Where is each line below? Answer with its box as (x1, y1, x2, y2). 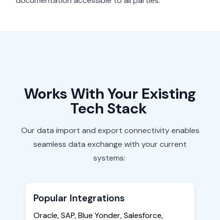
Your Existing (104, 84, 196, 104)
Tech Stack (70, 99, 147, 118)
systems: (93, 153, 127, 164)
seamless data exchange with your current (33, 139, 187, 150)
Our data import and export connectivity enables (21, 125, 199, 136)
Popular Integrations (33, 192, 125, 205)
